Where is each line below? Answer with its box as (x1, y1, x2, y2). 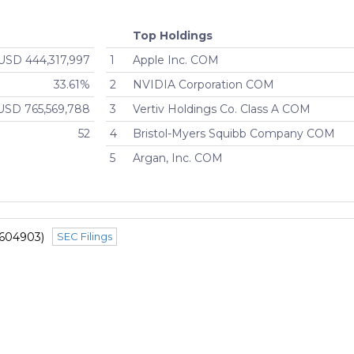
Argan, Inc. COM (133, 151, 224, 166)
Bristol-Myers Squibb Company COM (133, 126, 336, 141)
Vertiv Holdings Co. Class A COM (133, 102, 311, 117)
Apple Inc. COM (133, 53, 220, 68)
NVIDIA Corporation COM (133, 77, 275, 92)
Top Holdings (133, 28, 213, 43)
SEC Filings (57, 230, 112, 243)
